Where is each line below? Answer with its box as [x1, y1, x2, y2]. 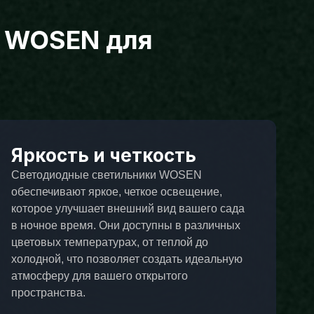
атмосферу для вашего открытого [11, 270, 189, 282]
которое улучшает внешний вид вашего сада [11, 203, 245, 215]
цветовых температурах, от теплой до [11, 236, 209, 249]
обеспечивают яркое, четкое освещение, [11, 186, 223, 198]
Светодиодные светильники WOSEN [11, 169, 203, 182]
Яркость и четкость [11, 144, 197, 167]
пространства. [11, 287, 86, 299]
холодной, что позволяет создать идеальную [11, 253, 243, 266]
